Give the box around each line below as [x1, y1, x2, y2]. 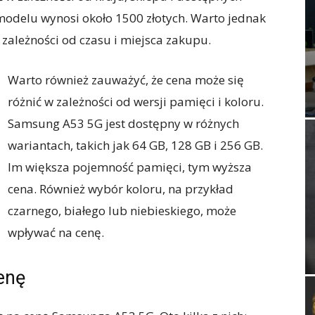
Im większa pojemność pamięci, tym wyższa [8, 159, 252, 175]
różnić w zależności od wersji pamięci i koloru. [8, 94, 264, 110]
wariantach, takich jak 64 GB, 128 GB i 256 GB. [8, 137, 263, 153]
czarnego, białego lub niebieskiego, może [8, 202, 236, 219]
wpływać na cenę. [8, 224, 104, 240]
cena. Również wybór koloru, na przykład [8, 181, 233, 197]
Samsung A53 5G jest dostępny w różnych [8, 115, 239, 131]
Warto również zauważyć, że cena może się [8, 72, 244, 88]
